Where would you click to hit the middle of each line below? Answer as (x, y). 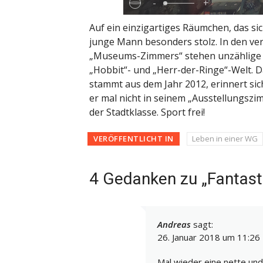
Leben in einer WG (225, 138)
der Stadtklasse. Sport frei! (147, 112)
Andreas (174, 224)
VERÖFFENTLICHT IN (134, 138)
